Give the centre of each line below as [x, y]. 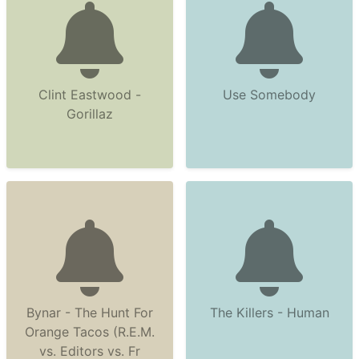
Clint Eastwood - [90, 95]
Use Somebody [269, 95]
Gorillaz [90, 114]
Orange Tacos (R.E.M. [90, 332]
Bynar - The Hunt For [90, 313]
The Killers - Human [269, 313]
